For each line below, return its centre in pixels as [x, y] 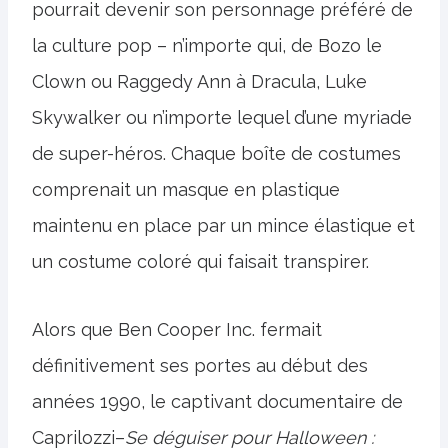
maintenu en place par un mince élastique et [223, 225]
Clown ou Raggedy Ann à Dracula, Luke [199, 81]
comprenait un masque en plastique [186, 189]
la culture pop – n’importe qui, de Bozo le [207, 45]
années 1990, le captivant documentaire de [217, 401]
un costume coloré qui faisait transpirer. [200, 261]
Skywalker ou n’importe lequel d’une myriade [222, 117]
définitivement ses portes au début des [200, 365]
